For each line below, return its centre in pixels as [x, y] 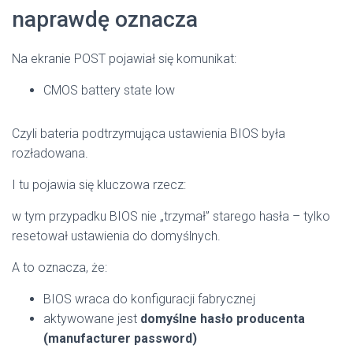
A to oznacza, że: [59, 267]
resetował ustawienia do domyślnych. [116, 236]
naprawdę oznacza [105, 19]
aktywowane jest [92, 318]
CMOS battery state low [109, 90]
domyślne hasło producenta [223, 318]
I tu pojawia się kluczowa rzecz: [99, 184]
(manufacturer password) [120, 338]
